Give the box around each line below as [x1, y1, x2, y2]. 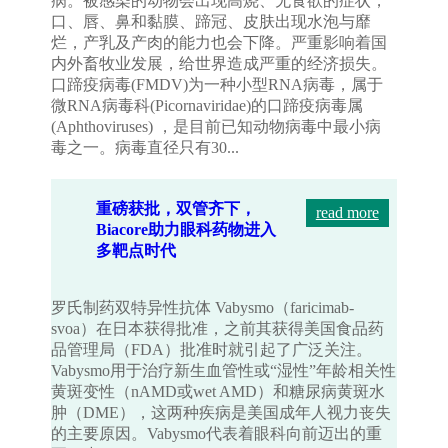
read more [315, 204, 379, 222]
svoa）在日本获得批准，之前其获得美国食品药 [51, 320, 385, 338]
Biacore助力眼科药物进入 [96, 221, 277, 239]
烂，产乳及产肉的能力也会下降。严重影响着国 [51, 34, 388, 52]
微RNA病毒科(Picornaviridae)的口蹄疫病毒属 [51, 97, 364, 115]
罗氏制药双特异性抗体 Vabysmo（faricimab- [51, 299, 355, 317]
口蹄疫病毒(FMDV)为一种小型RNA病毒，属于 [51, 76, 384, 94]
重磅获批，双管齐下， [96, 200, 257, 218]
